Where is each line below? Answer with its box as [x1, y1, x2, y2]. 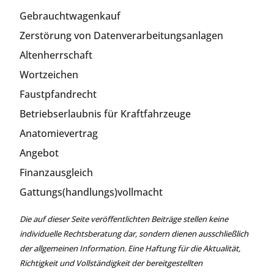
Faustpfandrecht [20, 87, 97, 101]
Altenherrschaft [20, 48, 92, 62]
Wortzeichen [20, 67, 78, 81]
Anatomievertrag [20, 126, 98, 140]
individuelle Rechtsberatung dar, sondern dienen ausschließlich [20, 228, 248, 239]
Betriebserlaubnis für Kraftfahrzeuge [20, 106, 191, 120]
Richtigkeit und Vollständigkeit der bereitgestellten [20, 257, 202, 268]
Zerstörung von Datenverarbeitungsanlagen [20, 28, 223, 42]
